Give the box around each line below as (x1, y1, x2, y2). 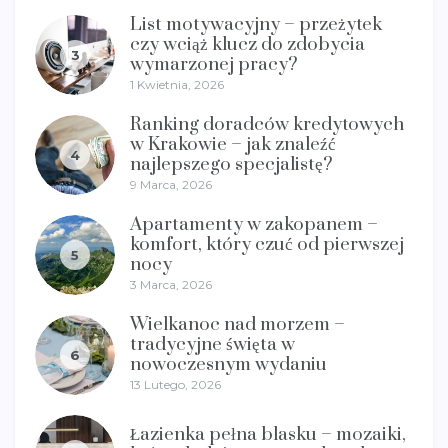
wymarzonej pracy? (130, 52, 298, 76)
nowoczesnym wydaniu (130, 352, 327, 376)
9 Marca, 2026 (130, 176, 212, 192)
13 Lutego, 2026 (130, 376, 221, 392)
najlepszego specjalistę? (130, 152, 333, 176)
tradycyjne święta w (130, 332, 295, 356)
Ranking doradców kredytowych (130, 112, 404, 136)
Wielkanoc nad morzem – (130, 312, 345, 336)
